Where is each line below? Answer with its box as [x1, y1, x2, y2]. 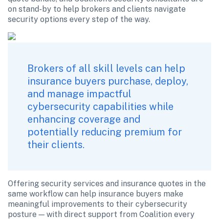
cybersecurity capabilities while [27, 101, 174, 112]
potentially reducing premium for [27, 126, 182, 138]
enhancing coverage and [27, 113, 140, 125]
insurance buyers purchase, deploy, [27, 75, 188, 87]
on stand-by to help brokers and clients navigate [8, 4, 186, 14]
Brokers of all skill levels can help [27, 63, 185, 74]
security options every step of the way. [8, 15, 150, 24]
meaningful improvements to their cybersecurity [8, 199, 187, 209]
